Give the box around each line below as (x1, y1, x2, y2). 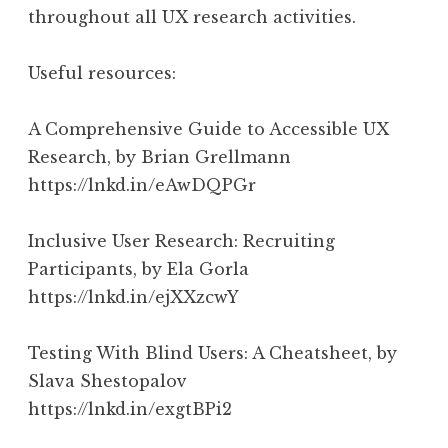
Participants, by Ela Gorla (28, 258, 249, 279)
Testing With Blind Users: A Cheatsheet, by (28, 342, 397, 363)
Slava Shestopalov (28, 370, 187, 391)
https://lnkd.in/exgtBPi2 (28, 398, 232, 419)
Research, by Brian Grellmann (28, 146, 291, 167)
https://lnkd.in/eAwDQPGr (28, 174, 256, 195)
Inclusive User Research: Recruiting (28, 230, 335, 251)
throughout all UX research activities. (28, 6, 356, 27)
